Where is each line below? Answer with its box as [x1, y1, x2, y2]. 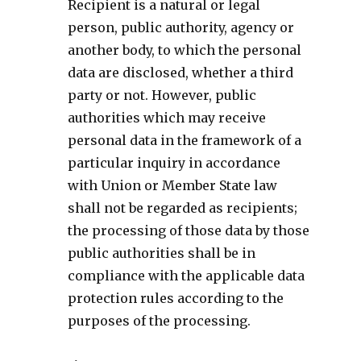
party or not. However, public [67, 86, 256, 103]
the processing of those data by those [67, 222, 309, 239]
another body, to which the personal [67, 41, 301, 58]
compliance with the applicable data [67, 267, 305, 284]
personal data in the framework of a [67, 131, 301, 148]
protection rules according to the [67, 289, 284, 306]
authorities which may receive [67, 109, 266, 126]
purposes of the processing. [67, 312, 251, 329]
